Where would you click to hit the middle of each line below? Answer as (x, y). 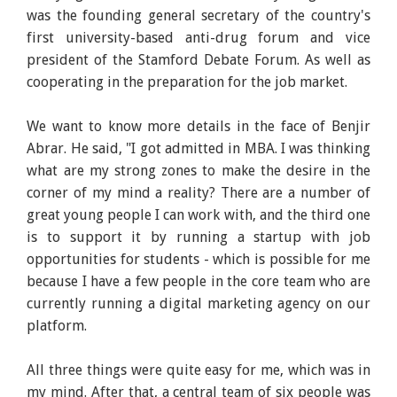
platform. (59, 325)
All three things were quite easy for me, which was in (198, 370)
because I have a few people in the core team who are (198, 281)
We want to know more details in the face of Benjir (198, 126)
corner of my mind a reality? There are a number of (198, 192)
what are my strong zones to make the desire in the (198, 170)
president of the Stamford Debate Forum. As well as (198, 59)
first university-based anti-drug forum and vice (198, 37)
